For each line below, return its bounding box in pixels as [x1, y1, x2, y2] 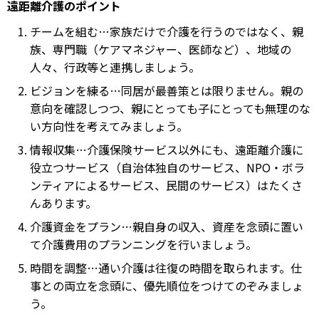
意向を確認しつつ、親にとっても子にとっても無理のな [30, 100, 310, 117]
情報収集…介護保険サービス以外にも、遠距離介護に [30, 141, 303, 158]
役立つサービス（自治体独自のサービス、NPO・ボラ [30, 159, 305, 176]
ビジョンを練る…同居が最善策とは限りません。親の [30, 82, 303, 99]
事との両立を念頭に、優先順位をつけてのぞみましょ [30, 277, 303, 294]
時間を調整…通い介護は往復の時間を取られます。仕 [30, 259, 302, 276]
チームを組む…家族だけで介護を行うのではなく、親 [30, 23, 303, 40]
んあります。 [30, 194, 97, 211]
